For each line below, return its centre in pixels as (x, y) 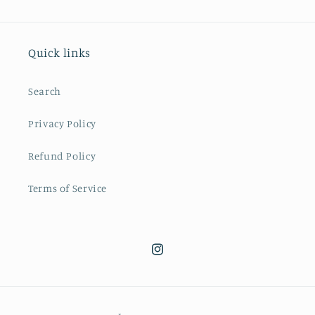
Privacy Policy (62, 124)
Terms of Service (68, 188)
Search (45, 91)
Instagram (175, 257)
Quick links (59, 52)
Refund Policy (62, 156)
